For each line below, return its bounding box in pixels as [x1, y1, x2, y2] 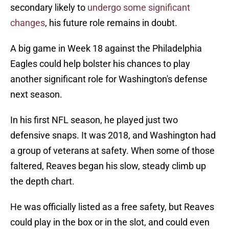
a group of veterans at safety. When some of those [10, 145, 215, 156]
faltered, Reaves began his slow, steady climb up [10, 161, 206, 172]
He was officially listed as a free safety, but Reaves [10, 201, 214, 213]
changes [10, 17, 45, 29]
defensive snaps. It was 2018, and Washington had [10, 130, 216, 141]
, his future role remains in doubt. [45, 17, 177, 29]
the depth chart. [10, 176, 75, 187]
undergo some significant [87, 2, 190, 13]
